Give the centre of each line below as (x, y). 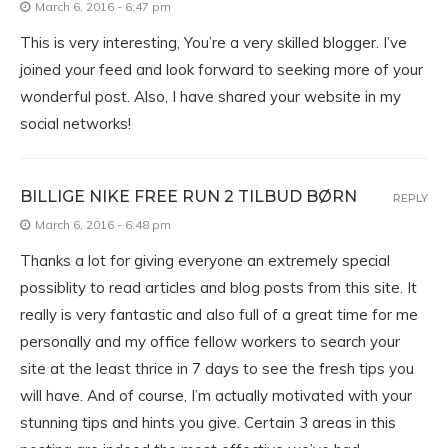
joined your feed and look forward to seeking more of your (221, 69)
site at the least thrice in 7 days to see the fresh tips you (217, 368)
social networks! (75, 123)
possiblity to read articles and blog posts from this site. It (218, 287)
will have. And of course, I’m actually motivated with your (216, 395)
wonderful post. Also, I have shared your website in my (210, 96)
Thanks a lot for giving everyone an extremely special (205, 260)
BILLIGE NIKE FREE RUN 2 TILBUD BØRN (188, 196)
